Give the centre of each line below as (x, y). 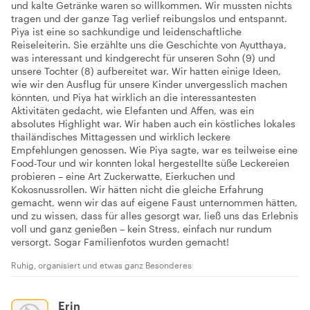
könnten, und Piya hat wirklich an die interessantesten (134, 97)
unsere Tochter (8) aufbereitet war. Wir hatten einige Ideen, (146, 71)
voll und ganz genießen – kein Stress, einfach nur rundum (142, 228)
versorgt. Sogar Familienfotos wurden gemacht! (120, 241)
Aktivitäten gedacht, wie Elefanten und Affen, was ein (133, 110)
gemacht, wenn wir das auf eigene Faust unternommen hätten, (154, 202)
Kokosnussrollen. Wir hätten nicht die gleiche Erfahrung (137, 189)
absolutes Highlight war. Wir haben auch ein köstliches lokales (153, 123)
